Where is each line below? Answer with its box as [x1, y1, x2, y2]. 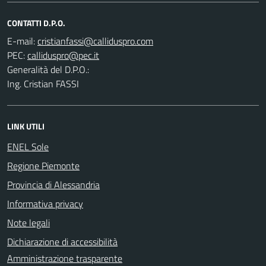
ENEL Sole [7, 139, 49, 154]
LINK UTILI [7, 119, 45, 132]
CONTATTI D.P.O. [7, 16, 65, 29]
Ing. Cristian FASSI [7, 76, 79, 91]
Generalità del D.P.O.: [7, 62, 89, 77]
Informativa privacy [7, 196, 83, 211]
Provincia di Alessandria [7, 177, 100, 192]
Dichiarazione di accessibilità [7, 234, 118, 249]
